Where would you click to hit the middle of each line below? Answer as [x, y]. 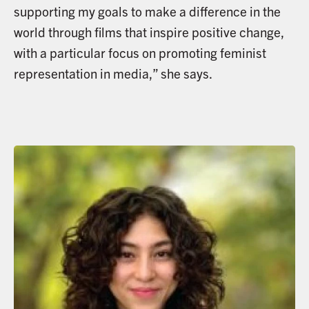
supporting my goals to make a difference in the [147, 11]
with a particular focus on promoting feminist [140, 52]
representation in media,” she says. [113, 73]
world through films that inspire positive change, [149, 31]
